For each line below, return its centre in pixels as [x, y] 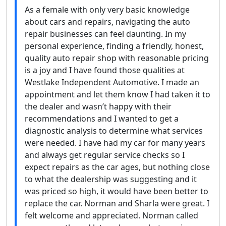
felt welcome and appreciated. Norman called [111, 215]
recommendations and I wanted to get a [102, 118]
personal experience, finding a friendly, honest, [114, 46]
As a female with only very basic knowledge [107, 9]
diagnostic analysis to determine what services [114, 130]
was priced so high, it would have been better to [117, 191]
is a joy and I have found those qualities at [105, 70]
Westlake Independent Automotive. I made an [112, 82]
